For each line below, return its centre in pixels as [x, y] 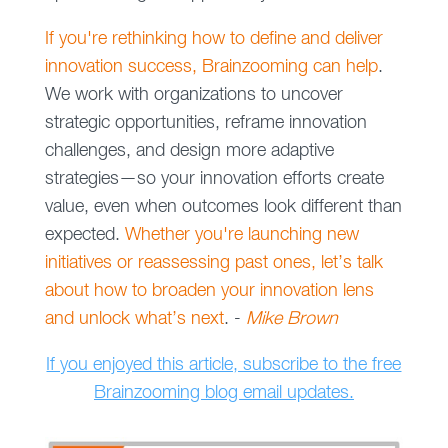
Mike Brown [291, 319]
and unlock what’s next [134, 319]
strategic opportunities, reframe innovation [205, 123]
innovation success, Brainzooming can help [211, 67]
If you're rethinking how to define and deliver [213, 39]
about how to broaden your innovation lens [209, 291]
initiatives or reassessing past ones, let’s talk [213, 263]
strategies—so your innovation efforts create [214, 179]
